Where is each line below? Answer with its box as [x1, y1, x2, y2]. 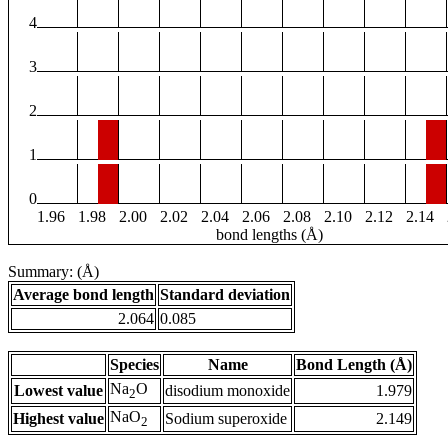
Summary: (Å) [8, 263, 99, 281]
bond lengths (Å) [215, 226, 323, 244]
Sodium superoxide [165, 410, 287, 428]
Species [110, 356, 159, 374]
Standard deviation [160, 286, 290, 304]
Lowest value [14, 382, 103, 400]
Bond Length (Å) [296, 356, 412, 374]
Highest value [13, 410, 104, 428]
